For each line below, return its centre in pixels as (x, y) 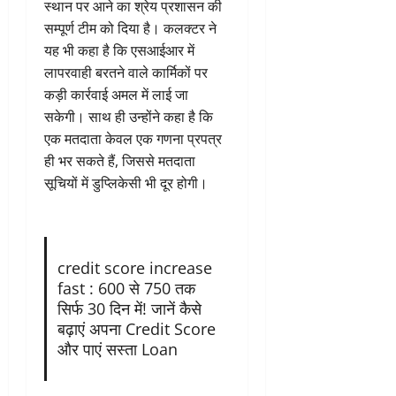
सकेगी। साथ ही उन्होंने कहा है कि (129, 117)
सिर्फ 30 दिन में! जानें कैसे (129, 309)
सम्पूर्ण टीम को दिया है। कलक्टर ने (130, 29)
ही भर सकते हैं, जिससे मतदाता (120, 161)
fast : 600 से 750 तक (126, 289)
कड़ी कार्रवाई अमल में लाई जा (116, 95)
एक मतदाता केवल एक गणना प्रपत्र (133, 139)
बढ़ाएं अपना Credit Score (136, 329)
